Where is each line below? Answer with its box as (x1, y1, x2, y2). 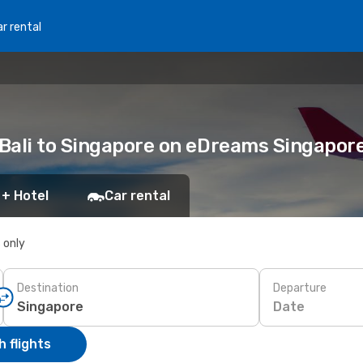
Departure (273, 280, 327, 295)
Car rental (105, 188, 170, 203)
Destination (17, 280, 79, 295)
